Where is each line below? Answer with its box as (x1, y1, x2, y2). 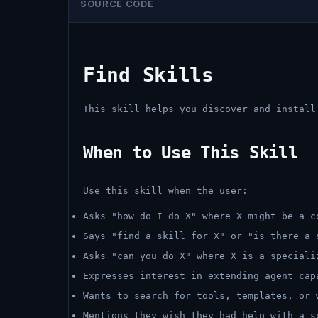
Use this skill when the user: (83, 185, 248, 196)
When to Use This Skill (83, 143, 298, 163)
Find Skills (83, 63, 214, 87)
